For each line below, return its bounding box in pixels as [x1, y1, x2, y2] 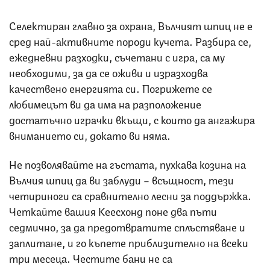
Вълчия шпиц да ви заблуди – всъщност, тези [9, 171, 234, 187]
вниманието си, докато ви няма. [9, 126, 171, 142]
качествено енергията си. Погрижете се [9, 79, 212, 95]
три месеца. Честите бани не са [9, 249, 172, 265]
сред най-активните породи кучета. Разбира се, [9, 32, 251, 48]
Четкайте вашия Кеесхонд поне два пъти [9, 202, 217, 218]
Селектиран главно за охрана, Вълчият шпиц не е [9, 16, 253, 33]
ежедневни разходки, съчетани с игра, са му [9, 48, 225, 64]
